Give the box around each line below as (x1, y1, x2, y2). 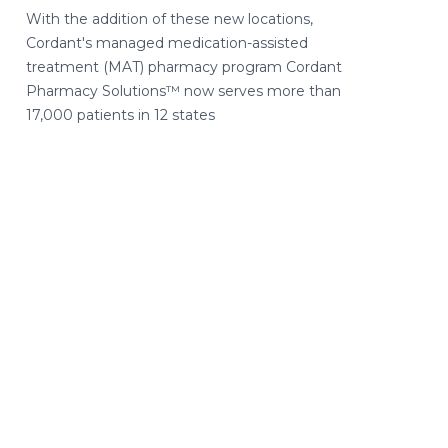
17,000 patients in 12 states (26, 106, 215, 124)
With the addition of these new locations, (26, 10, 313, 28)
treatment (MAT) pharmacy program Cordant (26, 58, 342, 76)
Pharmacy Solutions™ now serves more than (26, 82, 341, 100)
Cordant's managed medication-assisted (26, 34, 308, 52)
